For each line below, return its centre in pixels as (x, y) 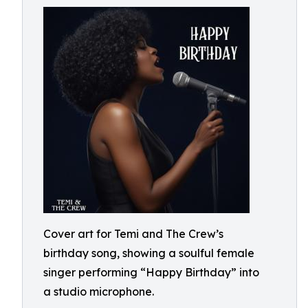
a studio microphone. (99, 291)
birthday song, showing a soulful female (149, 253)
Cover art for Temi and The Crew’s (133, 234)
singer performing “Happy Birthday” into (151, 272)
